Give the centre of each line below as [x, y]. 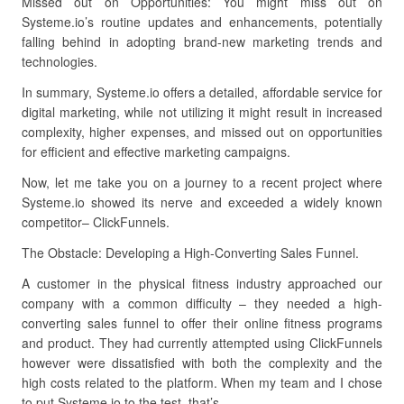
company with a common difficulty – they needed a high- [202, 303]
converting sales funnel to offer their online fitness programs [202, 323]
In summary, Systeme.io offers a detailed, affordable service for [202, 92]
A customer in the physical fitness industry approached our [202, 283]
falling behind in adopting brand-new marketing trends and [202, 41]
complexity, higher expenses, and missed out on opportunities [202, 132]
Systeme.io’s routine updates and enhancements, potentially [202, 22]
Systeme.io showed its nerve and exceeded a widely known [202, 202]
